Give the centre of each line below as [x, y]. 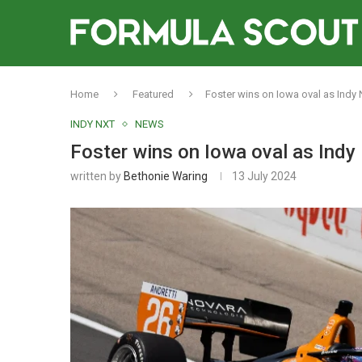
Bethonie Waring [166, 176]
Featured [153, 94]
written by [97, 176]
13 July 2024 [264, 176]
